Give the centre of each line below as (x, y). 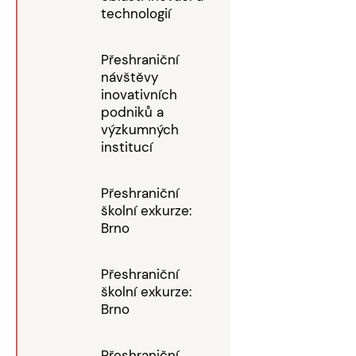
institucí (127, 147)
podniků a (132, 112)
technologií (136, 14)
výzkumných (140, 130)
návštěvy (130, 77)
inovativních (139, 95)
